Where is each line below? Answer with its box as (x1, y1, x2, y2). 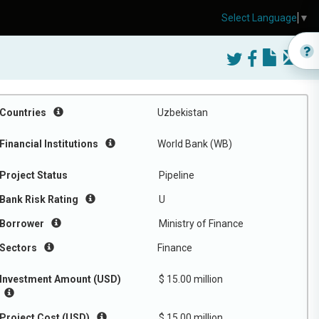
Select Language (221, 12, 297, 24)
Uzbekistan (157, 107, 208, 118)
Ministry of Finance (159, 218, 244, 229)
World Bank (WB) (157, 138, 232, 150)
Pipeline (159, 169, 194, 181)
